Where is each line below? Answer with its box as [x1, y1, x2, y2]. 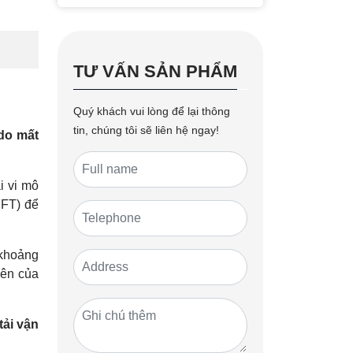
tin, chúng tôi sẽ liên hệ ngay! [73, 124, 219, 136]
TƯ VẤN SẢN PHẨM [73, 61, 237, 81]
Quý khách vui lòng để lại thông [73, 105, 230, 117]
